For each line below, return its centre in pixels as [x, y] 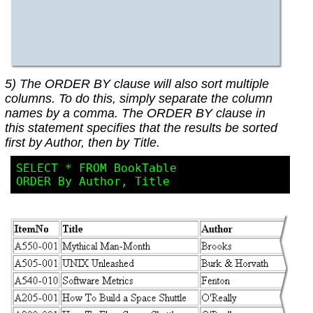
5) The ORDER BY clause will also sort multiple [137, 84]
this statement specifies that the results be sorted [141, 128]
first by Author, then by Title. [82, 143]
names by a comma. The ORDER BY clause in [135, 114]
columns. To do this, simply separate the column [138, 99]
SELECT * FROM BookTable [96, 168]
